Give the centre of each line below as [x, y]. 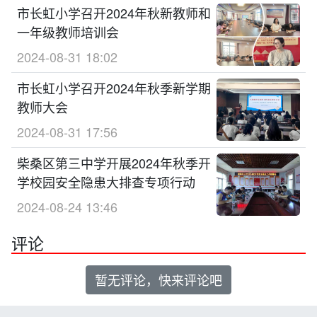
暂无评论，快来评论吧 [158, 279]
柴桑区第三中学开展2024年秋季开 [114, 162]
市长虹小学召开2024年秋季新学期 [114, 87]
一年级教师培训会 [68, 31]
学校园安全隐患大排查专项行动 [106, 181]
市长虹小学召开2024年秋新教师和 [114, 12]
